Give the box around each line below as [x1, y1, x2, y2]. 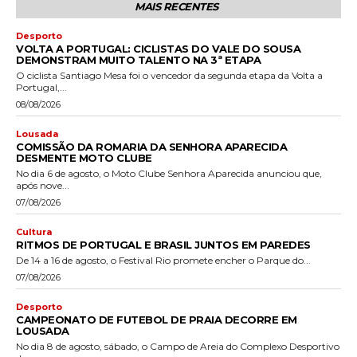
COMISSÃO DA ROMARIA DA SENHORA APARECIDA [16, 139, 287, 153]
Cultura [16, 226, 52, 237]
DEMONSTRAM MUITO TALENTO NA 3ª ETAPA [16, 53, 261, 66]
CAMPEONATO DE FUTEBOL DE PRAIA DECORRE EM [16, 312, 297, 326]
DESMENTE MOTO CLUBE [16, 151, 152, 164]
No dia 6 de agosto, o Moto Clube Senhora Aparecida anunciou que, [16, 167, 322, 179]
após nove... [16, 178, 69, 191]
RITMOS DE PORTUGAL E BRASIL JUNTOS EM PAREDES [16, 237, 311, 251]
